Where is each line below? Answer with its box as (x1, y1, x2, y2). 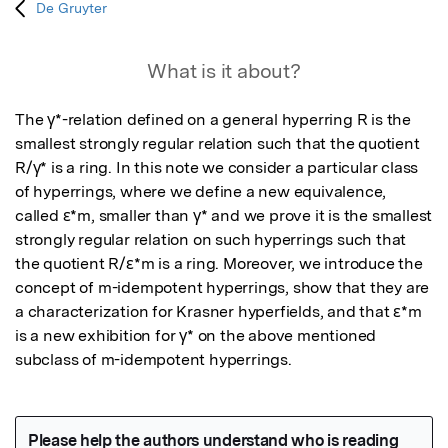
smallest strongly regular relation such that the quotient (15, 134, 420, 154)
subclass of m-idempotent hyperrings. (15, 350, 292, 370)
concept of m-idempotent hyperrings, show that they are (15, 278, 430, 298)
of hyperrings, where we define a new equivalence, (15, 182, 387, 202)
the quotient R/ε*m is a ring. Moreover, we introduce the (15, 254, 423, 274)
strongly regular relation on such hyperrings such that (15, 230, 407, 250)
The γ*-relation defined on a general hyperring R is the (15, 110, 411, 130)
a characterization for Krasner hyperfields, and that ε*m (15, 302, 422, 322)
